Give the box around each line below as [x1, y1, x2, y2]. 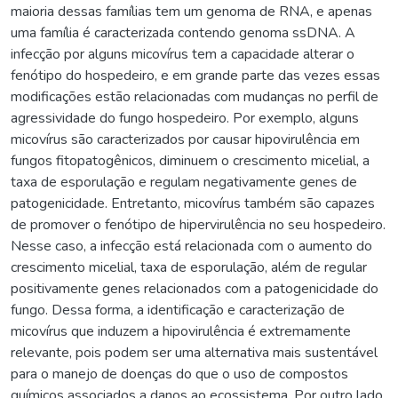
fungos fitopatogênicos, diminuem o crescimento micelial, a [11, 150, 370, 171]
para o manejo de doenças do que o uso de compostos [11, 363, 348, 384]
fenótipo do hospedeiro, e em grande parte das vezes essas [11, 65, 380, 85]
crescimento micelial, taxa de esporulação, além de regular [11, 257, 367, 277]
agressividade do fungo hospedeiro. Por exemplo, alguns [11, 107, 359, 128]
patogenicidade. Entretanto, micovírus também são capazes [11, 193, 375, 213]
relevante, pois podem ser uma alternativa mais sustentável [11, 342, 378, 362]
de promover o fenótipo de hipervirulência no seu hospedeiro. [11, 214, 386, 235]
